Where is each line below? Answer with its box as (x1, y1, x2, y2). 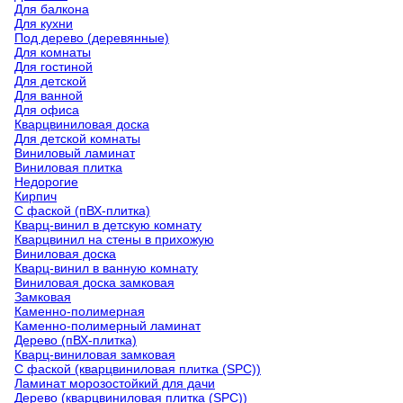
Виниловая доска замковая (14, 275, 175, 290)
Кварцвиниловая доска (14, 117, 149, 131)
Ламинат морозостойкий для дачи (14, 376, 215, 390)
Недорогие (14, 175, 78, 189)
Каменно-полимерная (14, 304, 145, 318)
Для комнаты (14, 45, 91, 59)
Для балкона (14, 2, 89, 16)
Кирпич (14, 189, 57, 203)
